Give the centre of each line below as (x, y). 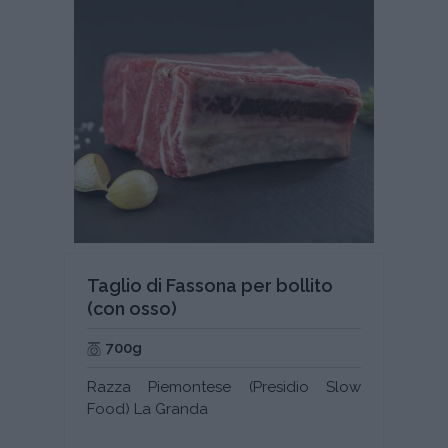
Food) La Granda (147, 409)
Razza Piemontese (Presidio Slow (224, 387)
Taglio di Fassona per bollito (210, 286)
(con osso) (132, 309)
